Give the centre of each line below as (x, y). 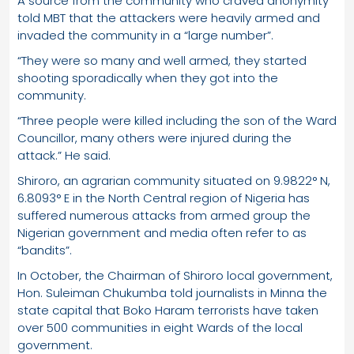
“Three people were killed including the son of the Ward (177, 120)
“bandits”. (45, 250)
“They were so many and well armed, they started (162, 60)
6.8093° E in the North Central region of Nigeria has (164, 198)
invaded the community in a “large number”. (145, 35)
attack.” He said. (64, 155)
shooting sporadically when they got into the (148, 77)
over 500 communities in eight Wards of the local (160, 327)
